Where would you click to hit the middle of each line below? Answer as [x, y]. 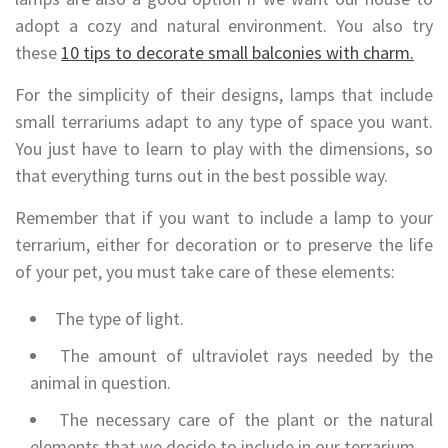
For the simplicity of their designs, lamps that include [224, 95]
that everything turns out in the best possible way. [201, 176]
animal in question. [100, 383]
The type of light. [119, 319]
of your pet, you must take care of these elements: [205, 272]
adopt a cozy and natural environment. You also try [224, 26]
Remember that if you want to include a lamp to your [224, 218]
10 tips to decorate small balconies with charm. [237, 53]
